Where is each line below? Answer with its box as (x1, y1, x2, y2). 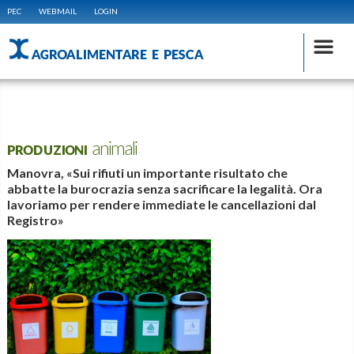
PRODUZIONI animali (6, 140, 137, 158)
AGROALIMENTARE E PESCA (30, 43, 204, 62)
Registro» (6, 213, 64, 228)
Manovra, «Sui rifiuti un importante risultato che (6, 165, 288, 180)
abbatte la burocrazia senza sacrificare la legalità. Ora (6, 181, 322, 196)
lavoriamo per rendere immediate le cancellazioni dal (6, 197, 316, 212)
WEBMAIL (38, 6, 77, 16)
